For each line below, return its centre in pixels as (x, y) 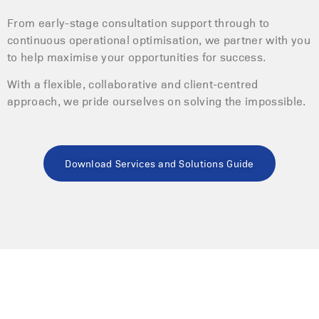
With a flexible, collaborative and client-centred (133, 84)
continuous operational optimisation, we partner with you (159, 39)
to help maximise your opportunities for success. (137, 56)
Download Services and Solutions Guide (159, 163)
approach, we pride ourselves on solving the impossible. (157, 101)
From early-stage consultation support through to (138, 22)
